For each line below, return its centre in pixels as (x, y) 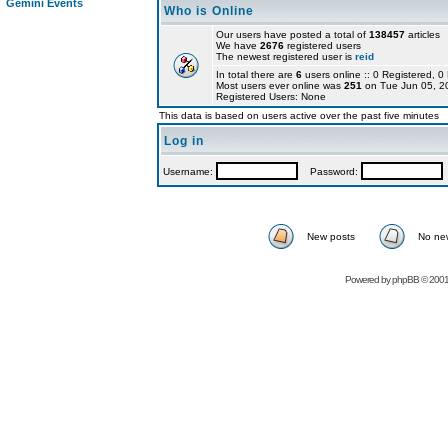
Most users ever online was (280, 85)
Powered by (368, 279)
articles (422, 34)
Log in (184, 141)
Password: (329, 171)
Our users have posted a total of (292, 34)
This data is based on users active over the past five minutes (299, 115)
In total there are (256, 74)
